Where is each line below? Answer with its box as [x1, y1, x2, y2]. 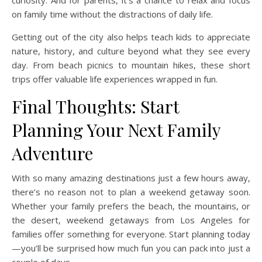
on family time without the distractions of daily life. [12, 8, 213, 20]
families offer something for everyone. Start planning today [12, 228, 250, 240]
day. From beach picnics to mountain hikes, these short [12, 59, 250, 71]
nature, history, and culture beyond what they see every [12, 45, 250, 57]
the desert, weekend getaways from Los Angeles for [12, 214, 250, 226]
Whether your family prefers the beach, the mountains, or [12, 200, 250, 212]
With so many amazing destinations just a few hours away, [12, 172, 250, 184]
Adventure [12, 142, 93, 166]
